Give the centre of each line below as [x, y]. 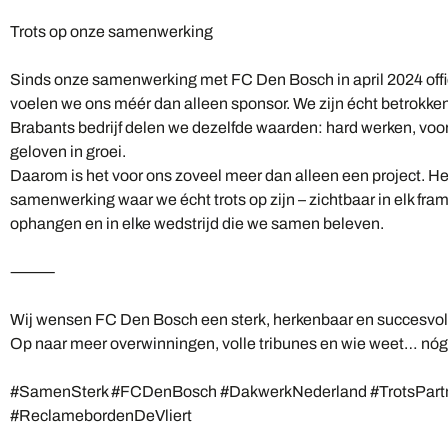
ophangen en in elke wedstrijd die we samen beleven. [197, 223]
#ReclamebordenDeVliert [101, 415]
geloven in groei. [68, 151]
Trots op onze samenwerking [111, 31]
